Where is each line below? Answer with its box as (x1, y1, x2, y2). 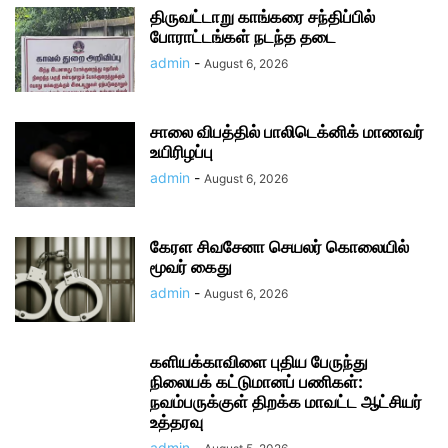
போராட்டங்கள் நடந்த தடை (150, 27, 336, 48)
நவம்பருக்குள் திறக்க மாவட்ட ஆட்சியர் (150, 392, 422, 413)
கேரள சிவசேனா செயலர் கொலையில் (150, 237, 409, 258)
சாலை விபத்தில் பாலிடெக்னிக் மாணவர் (150, 122, 424, 143)
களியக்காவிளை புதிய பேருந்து (150, 352, 368, 373)
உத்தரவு (150, 412, 203, 433)
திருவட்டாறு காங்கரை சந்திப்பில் (150, 7, 375, 28)
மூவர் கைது (150, 257, 232, 278)
